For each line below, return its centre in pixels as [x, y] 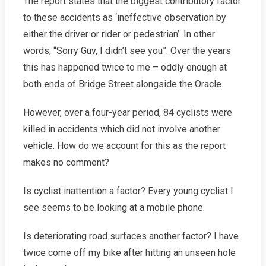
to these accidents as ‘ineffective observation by [124, 18]
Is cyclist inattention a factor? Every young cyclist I [128, 191]
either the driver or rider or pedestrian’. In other [119, 34]
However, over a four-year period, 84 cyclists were [127, 113]
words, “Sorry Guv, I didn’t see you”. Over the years [127, 51]
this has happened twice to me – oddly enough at [125, 68]
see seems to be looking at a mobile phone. [114, 208]
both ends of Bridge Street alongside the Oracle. [123, 84]
